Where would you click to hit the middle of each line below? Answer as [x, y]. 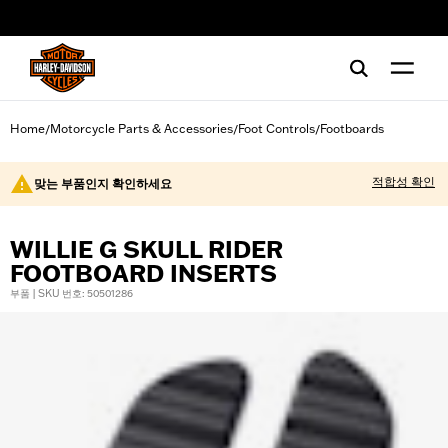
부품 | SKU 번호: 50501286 [71, 293]
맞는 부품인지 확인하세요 [103, 183]
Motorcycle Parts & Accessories [141, 128]
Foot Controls [276, 128]
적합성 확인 [403, 181]
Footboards [352, 128]
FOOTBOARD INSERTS [143, 273]
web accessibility [83, 25]
